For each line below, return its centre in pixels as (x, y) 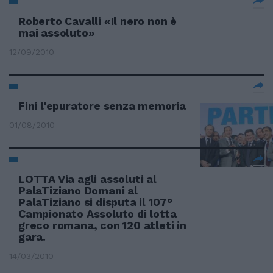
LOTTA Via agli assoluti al (87, 179)
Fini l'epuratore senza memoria (102, 106)
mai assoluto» (57, 33)
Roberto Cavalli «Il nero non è (98, 21)
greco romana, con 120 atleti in (102, 225)
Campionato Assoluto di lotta (97, 214)
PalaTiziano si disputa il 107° (96, 202)
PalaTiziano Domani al (78, 190)
